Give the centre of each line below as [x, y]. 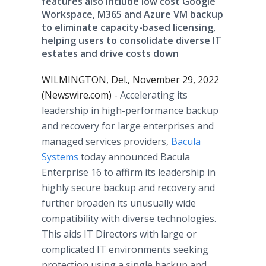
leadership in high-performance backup [130, 110]
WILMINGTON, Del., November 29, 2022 [130, 80]
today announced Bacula [134, 157]
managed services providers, [106, 141]
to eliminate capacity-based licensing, [129, 27]
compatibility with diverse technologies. [129, 218]
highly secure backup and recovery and [128, 188]
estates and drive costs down [110, 53]
